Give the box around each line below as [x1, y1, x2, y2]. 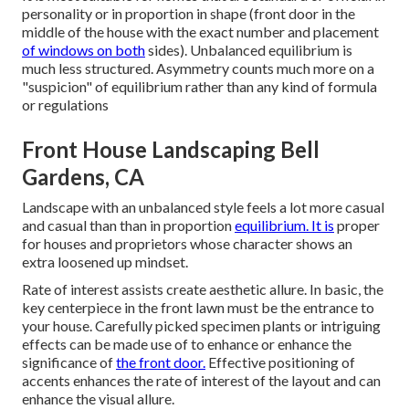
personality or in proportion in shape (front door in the [22, 4, 355, 22]
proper [334, 215, 380, 234]
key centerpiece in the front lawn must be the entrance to [22, 298, 374, 316]
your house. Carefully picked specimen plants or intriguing [22, 316, 381, 334]
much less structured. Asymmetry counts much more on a [22, 58, 374, 77]
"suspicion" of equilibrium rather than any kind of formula [22, 77, 377, 95]
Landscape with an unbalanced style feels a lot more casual [22, 197, 384, 215]
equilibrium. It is [235, 215, 334, 234]
